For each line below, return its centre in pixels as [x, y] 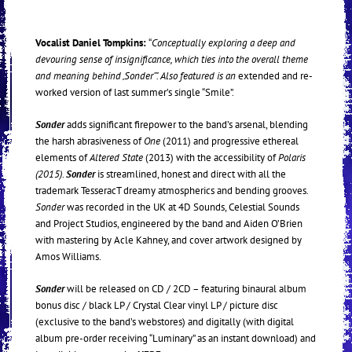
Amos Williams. [68, 257]
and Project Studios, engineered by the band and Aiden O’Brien [169, 224]
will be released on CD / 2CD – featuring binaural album [185, 289]
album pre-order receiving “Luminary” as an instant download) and [176, 339]
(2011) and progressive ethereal [229, 141]
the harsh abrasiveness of [90, 141]
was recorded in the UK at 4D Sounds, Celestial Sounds [182, 207]
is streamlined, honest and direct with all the [191, 174]
